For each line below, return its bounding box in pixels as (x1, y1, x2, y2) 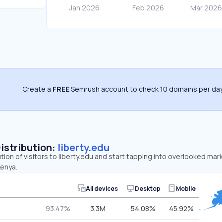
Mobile (175, 184, 196, 193)
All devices (86, 184, 118, 193)
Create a (22, 84, 53, 94)
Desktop (134, 184, 161, 193)
